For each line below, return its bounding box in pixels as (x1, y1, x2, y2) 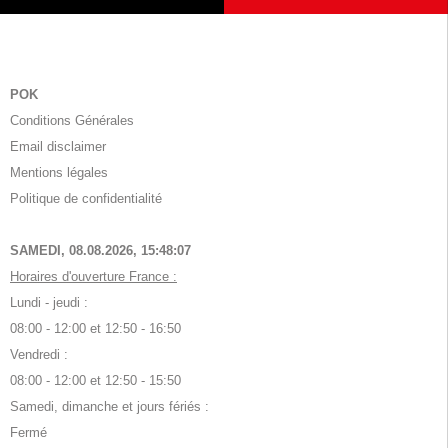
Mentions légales (10, 164, 108, 180)
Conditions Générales (10, 112, 134, 128)
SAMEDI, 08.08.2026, (10, 242, 141, 258)
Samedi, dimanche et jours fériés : (10, 398, 209, 414)
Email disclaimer (10, 138, 106, 154)
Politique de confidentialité (10, 190, 162, 206)
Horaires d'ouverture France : (10, 268, 177, 284)
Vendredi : (10, 346, 68, 362)
